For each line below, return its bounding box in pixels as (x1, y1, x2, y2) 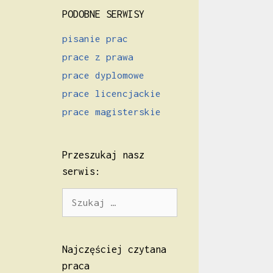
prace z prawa (62, 51, 133, 62)
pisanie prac (62, 32, 128, 44)
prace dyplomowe (62, 69, 144, 80)
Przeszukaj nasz (62, 149, 144, 160)
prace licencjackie (62, 87, 161, 99)
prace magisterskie (62, 105, 161, 117)
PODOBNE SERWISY (62, 8, 144, 19)
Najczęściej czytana (62, 243, 166, 255)
